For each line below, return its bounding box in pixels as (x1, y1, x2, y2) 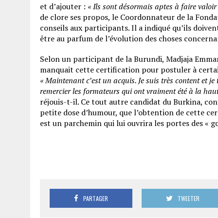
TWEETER (178, 194, 200, 203)
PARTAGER (83, 194, 109, 203)
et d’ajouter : (40, 1, 86, 12)
